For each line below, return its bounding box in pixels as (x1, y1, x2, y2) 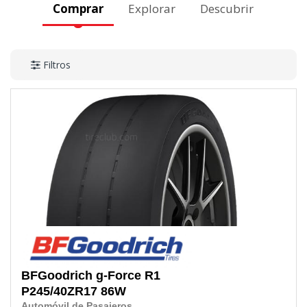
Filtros (42, 58, 71, 72)
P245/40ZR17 (21, 284, 97, 299)
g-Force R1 (96, 269, 160, 283)
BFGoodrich (21, 269, 93, 283)
